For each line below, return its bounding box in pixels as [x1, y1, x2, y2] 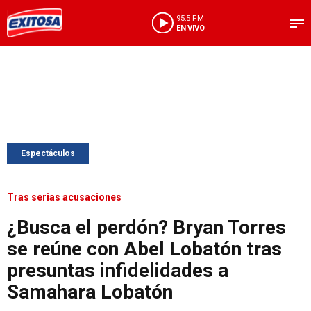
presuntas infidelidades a [7, 259, 228, 282]
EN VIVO [176, 23, 205, 33]
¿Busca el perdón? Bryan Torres [7, 216, 286, 239]
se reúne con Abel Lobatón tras [7, 237, 282, 260]
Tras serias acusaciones [7, 192, 121, 203]
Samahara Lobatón [7, 280, 173, 303]
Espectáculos [21, 149, 75, 158]
